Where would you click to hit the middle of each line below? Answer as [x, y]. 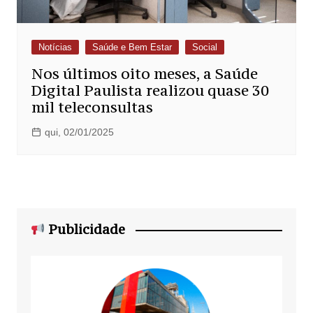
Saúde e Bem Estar [132, 48]
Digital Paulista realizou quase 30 [150, 91]
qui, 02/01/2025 [79, 132]
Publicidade [85, 230]
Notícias [55, 48]
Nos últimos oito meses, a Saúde [144, 74]
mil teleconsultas [92, 108]
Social [204, 48]
